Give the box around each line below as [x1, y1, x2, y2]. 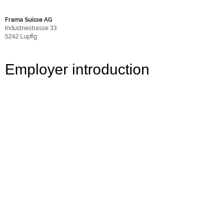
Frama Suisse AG [5, 15, 52, 23]
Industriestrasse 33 [5, 23, 57, 32]
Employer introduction [5, 61, 149, 77]
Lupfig [20, 32, 37, 40]
